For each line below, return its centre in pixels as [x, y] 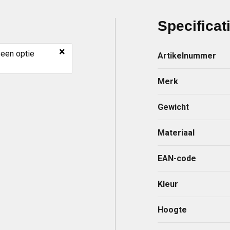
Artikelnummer [187, 55]
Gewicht [174, 107]
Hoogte [172, 209]
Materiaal [176, 132]
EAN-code [177, 158]
